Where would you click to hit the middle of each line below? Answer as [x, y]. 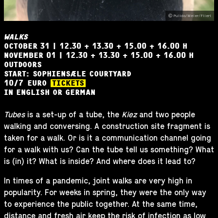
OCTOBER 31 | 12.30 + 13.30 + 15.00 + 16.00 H [96, 46]
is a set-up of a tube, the [74, 115]
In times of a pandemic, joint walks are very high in [98, 181]
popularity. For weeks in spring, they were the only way [105, 193]
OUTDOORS [23, 65]
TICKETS [68, 83]
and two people [166, 115]
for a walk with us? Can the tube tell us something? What [109, 150]
